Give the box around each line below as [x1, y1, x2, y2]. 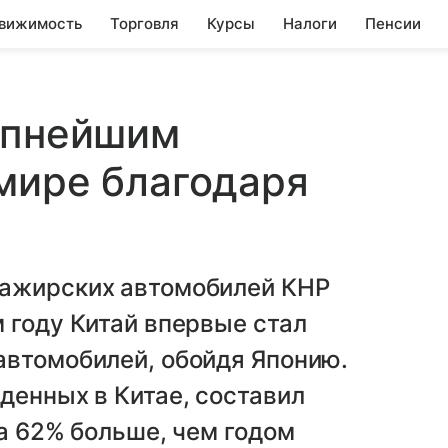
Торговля [110, 14, 179, 33]
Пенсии [365, 14, 421, 33]
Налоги [283, 14, 337, 33]
